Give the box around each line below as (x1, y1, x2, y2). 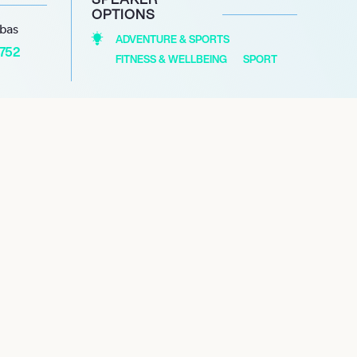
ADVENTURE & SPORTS (115, 31, 229, 47)
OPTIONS (91, 3, 155, 24)
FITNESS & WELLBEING (115, 51, 227, 67)
